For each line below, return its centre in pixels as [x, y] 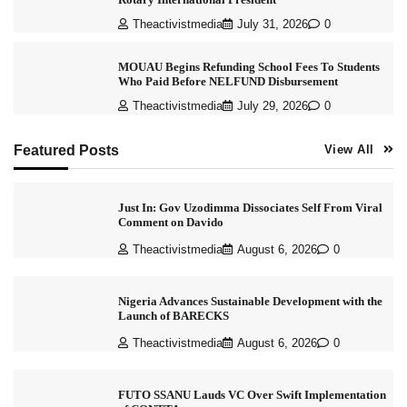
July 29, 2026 [272, 107]
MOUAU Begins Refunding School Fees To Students [248, 67]
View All [349, 150]
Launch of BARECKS [173, 316]
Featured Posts [66, 150]
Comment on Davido [170, 223]
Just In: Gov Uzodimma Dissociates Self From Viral [250, 208]
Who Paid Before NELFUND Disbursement [228, 82]
